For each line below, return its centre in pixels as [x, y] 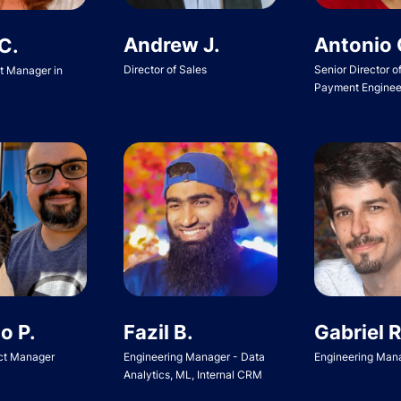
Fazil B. [158, 332]
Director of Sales [165, 69]
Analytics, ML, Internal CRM [192, 374]
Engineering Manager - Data [194, 356]
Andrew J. [171, 44]
